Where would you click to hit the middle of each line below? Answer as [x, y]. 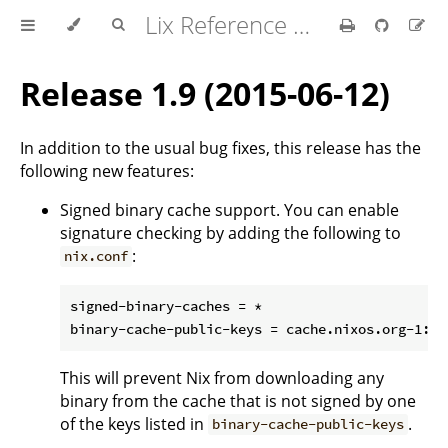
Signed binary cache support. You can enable [229, 209]
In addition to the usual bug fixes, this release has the [220, 147]
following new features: [107, 170]
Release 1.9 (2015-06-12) [205, 94]
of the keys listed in [134, 423]
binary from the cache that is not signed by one [238, 400]
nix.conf [96, 256]
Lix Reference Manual [301, 24]
